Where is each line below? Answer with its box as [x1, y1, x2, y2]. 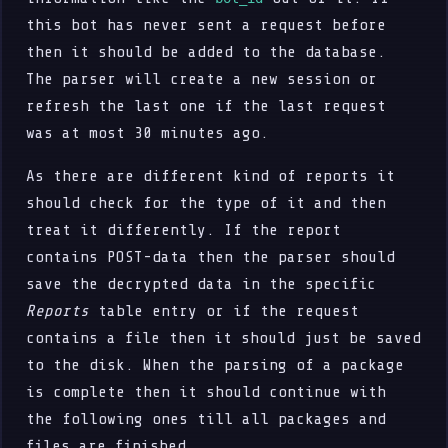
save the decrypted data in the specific [26, 274, 377, 293]
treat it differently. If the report [26, 220, 342, 239]
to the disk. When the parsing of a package [26, 355, 405, 374]
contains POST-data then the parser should [26, 247, 396, 266]
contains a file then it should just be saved [26, 328, 422, 347]
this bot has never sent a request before [26, 15, 387, 34]
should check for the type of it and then [26, 193, 387, 212]
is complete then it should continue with [26, 382, 387, 401]
